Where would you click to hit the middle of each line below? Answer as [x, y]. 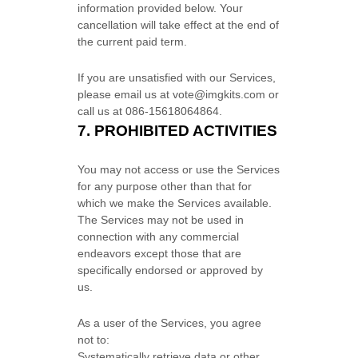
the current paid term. [133, 42]
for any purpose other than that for [165, 186]
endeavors [105, 253]
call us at [102, 111]
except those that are [187, 253]
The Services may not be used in [161, 220]
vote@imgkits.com [219, 94]
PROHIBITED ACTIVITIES [186, 131]
